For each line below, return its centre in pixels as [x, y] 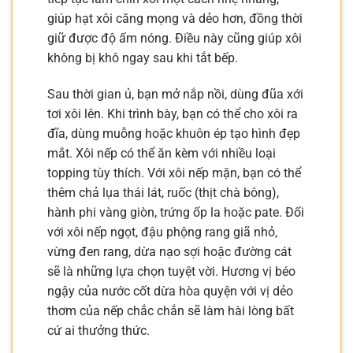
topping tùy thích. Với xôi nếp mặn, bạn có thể [174, 173]
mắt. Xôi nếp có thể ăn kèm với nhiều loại [162, 153]
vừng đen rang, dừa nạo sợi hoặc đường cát [169, 251]
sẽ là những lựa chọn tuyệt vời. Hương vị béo [171, 271]
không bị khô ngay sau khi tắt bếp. [143, 58]
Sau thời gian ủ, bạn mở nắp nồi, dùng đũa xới [175, 94]
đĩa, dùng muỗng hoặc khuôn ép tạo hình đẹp [174, 133]
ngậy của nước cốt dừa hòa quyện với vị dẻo [170, 291]
